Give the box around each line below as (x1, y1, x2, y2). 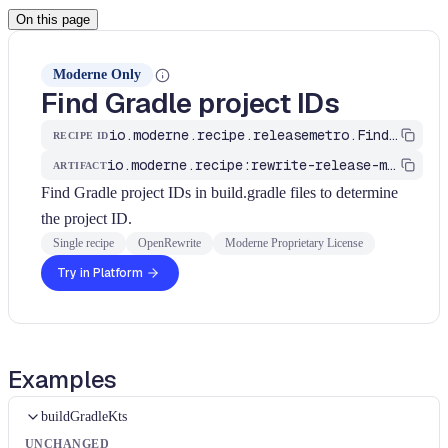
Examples (8, 364, 118, 395)
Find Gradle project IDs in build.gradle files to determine (41, 184, 398, 201)
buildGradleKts (41, 409, 127, 424)
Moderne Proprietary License (225, 236, 363, 250)
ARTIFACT (53, 159, 108, 171)
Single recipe (53, 236, 114, 250)
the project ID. (41, 210, 132, 227)
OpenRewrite (138, 236, 201, 250)
